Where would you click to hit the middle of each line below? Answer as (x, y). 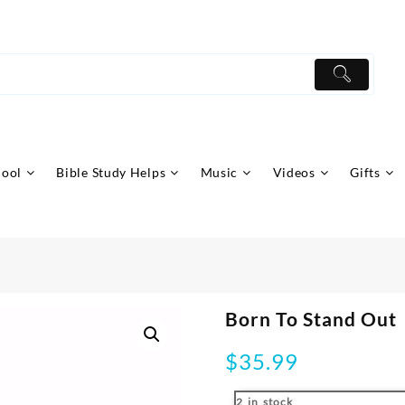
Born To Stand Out (311, 319)
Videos (294, 173)
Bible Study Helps (111, 173)
